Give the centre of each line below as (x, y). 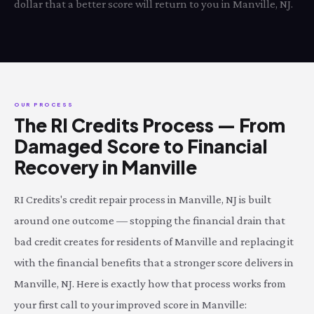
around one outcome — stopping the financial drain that (150, 220)
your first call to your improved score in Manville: (130, 305)
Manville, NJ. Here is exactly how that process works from (150, 284)
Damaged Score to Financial (141, 146)
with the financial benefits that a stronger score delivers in (154, 262)
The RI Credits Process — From (150, 125)
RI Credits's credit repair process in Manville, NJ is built (143, 199)
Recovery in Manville (105, 167)
